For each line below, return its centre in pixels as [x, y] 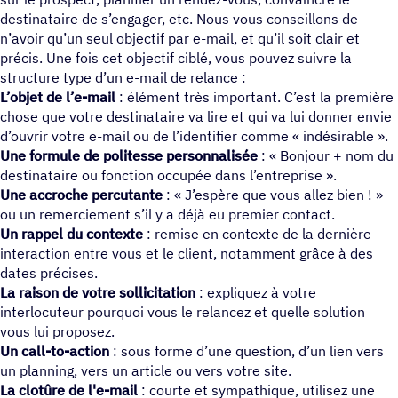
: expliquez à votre [256, 292]
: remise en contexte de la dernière [257, 233]
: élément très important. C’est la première [256, 96]
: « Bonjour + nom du [327, 155]
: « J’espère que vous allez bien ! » [275, 194]
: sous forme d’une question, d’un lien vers [247, 350]
